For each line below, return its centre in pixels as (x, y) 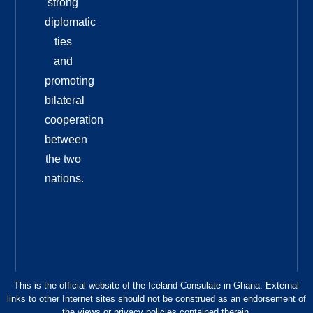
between (66, 140)
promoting (69, 81)
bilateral (64, 101)
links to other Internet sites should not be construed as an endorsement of (156, 299)
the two (63, 159)
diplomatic (70, 22)
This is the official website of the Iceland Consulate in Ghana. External (156, 286)
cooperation (74, 120)
